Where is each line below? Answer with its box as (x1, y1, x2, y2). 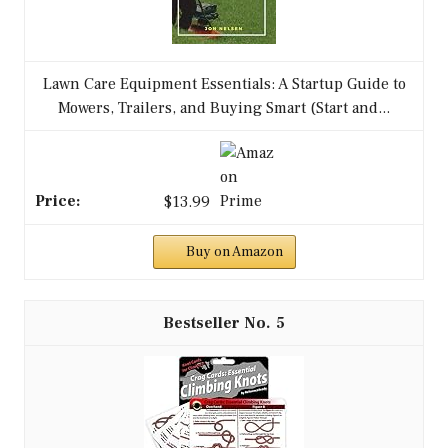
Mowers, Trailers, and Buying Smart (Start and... (58, 97, 390, 118)
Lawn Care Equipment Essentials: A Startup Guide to (42, 73, 406, 94)
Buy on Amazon (185, 242, 283, 261)
